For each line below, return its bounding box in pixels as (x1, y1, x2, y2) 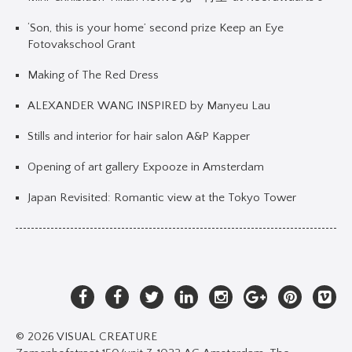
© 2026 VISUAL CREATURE (16, 330, 157, 344)
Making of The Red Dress (27, 68, 159, 82)
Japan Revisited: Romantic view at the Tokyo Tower (27, 191, 296, 205)
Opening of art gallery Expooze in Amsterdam (27, 160, 264, 174)
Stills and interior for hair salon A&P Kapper (27, 130, 250, 144)
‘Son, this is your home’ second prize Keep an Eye (27, 21, 284, 35)
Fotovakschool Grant (27, 38, 135, 52)
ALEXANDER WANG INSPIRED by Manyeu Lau (27, 99, 270, 113)
